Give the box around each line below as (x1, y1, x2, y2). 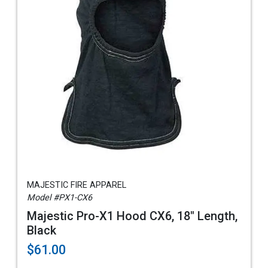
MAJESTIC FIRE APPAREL (27, 180, 126, 190)
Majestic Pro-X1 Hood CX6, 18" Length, (27, 209, 237, 223)
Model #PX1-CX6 (27, 193, 92, 203)
